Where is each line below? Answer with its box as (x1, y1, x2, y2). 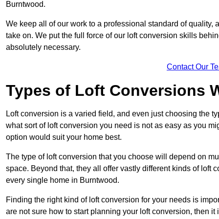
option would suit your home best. (6, 133, 122, 142)
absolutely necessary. (6, 43, 81, 52)
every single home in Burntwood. (6, 176, 119, 185)
